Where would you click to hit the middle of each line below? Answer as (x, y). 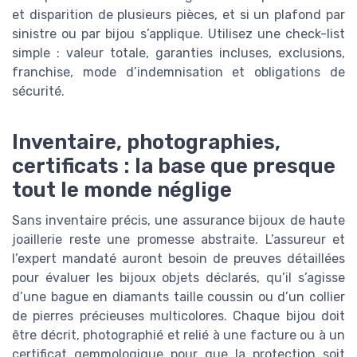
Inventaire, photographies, (146, 141)
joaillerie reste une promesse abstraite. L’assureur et (178, 239)
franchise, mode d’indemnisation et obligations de (178, 72)
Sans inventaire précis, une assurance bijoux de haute (178, 220)
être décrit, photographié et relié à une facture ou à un (178, 335)
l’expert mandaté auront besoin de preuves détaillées (178, 258)
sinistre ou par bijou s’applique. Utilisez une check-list (178, 33)
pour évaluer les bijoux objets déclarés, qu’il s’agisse (178, 277)
